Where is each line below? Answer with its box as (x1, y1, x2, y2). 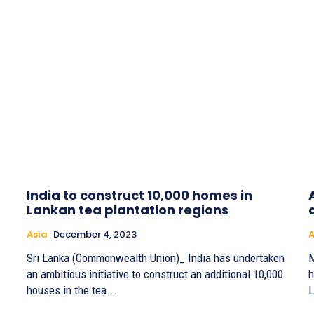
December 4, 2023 (53, 227, 137, 241)
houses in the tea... (27, 282, 117, 297)
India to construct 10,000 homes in (27, 186, 252, 204)
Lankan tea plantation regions (27, 200, 228, 219)
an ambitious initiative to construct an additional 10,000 (27, 266, 283, 281)
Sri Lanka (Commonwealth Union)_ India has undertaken (27, 250, 285, 265)
